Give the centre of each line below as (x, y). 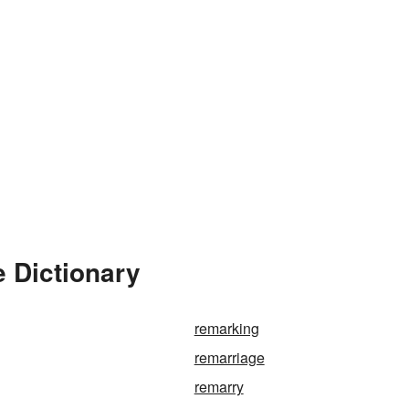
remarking (226, 329)
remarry (219, 387)
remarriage (229, 358)
